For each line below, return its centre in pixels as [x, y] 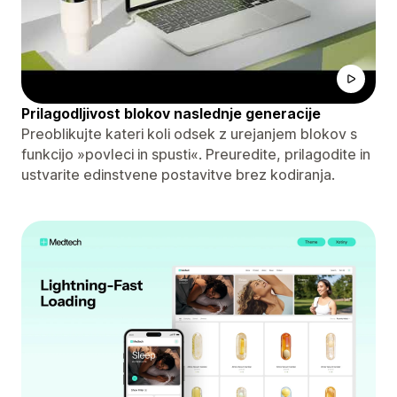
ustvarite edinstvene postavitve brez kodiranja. [178, 174]
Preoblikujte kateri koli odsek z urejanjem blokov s [189, 133]
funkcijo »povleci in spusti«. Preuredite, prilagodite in [196, 154]
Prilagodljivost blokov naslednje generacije [171, 113]
